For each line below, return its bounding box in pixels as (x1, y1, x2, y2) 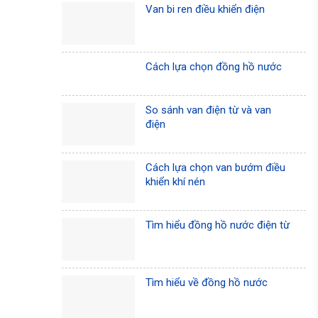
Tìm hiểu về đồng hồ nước (146, 275, 268, 289)
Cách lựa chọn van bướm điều (146, 160, 286, 174)
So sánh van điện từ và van (146, 103, 272, 116)
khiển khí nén (146, 175, 206, 188)
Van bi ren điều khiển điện (146, 3, 265, 16)
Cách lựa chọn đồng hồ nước (146, 60, 283, 73)
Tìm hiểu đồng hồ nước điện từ (146, 218, 290, 231)
